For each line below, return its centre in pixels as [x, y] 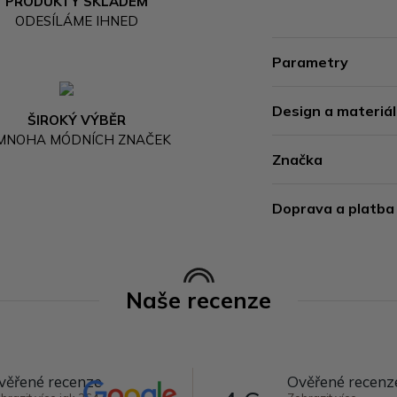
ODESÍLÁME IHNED [77, 20]
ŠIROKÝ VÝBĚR [77, 120]
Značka [298, 160]
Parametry [311, 62]
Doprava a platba [334, 208]
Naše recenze [198, 300]
